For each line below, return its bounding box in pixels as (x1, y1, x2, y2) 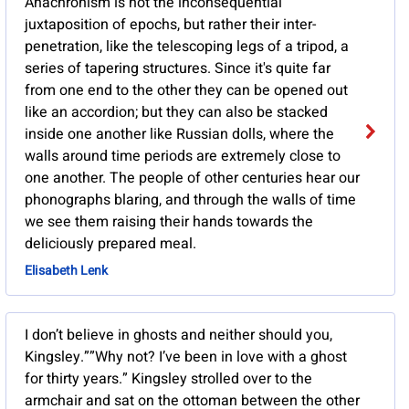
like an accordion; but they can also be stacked (24, 101, 328, 124)
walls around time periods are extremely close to (24, 145, 341, 168)
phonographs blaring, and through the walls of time (24, 189, 356, 212)
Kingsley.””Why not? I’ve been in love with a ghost (24, 346, 347, 369)
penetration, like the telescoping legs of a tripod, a (24, 36, 349, 58)
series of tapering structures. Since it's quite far (24, 58, 330, 80)
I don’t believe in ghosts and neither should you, (24, 324, 332, 347)
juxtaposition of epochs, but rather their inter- (24, 14, 316, 37)
